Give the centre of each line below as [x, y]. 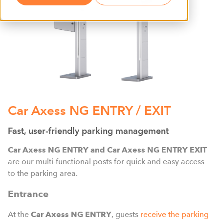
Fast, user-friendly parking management [88, 131]
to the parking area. [43, 173]
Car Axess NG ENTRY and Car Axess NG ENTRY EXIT [107, 150]
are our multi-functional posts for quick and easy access [106, 162]
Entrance [28, 194]
